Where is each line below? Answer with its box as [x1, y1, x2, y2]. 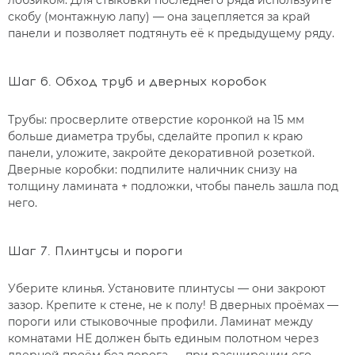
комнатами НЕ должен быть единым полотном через [8, 331, 319, 346]
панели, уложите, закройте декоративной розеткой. [8, 145, 315, 160]
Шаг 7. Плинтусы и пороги [8, 242, 182, 258]
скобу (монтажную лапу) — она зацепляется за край [8, 9, 311, 24]
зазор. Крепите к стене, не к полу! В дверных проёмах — [8, 298, 338, 313]
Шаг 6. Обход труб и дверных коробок [8, 73, 267, 89]
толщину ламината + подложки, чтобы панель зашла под [8, 178, 338, 193]
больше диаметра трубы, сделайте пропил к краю [8, 128, 303, 143]
